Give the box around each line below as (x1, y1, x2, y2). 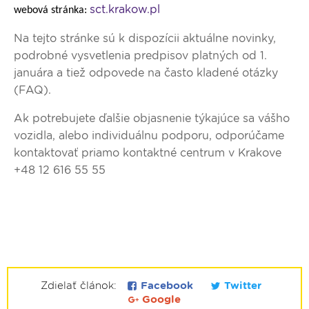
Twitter (221, 279, 261, 292)
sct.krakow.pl (90, 2, 160, 16)
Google (139, 292, 181, 306)
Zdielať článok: (41, 279, 120, 292)
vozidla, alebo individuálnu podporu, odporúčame (14, 128, 284, 142)
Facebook (137, 279, 197, 292)
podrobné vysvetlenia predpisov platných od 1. (14, 48, 267, 62)
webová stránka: (14, 4, 90, 16)
